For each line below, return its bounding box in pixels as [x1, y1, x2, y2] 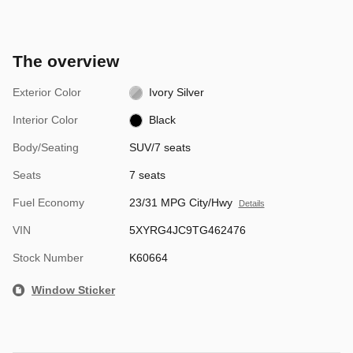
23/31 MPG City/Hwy [128, 195, 232, 209]
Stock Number [13, 251, 84, 264]
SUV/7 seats [128, 140, 191, 154]
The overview [13, 51, 119, 70]
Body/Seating [13, 140, 79, 154]
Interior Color [13, 113, 78, 126]
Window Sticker [32, 283, 115, 296]
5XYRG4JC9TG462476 [128, 223, 246, 236]
